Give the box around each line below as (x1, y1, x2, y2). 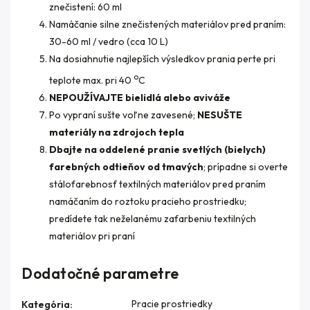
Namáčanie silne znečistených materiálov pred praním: (49, 18, 286, 30)
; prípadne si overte (203, 160, 288, 173)
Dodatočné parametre (21, 264, 179, 282)
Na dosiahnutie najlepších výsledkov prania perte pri (49, 53, 275, 65)
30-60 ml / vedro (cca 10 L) (49, 35, 168, 48)
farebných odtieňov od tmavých (49, 160, 203, 173)
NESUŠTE (197, 108, 242, 121)
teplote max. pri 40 (49, 73, 134, 86)
